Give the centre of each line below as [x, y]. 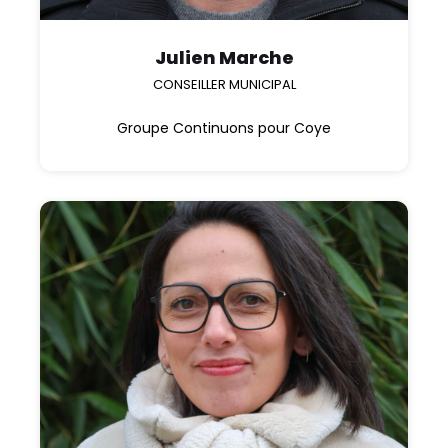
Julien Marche [224, 58]
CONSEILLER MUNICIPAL [224, 85]
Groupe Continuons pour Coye [224, 128]
